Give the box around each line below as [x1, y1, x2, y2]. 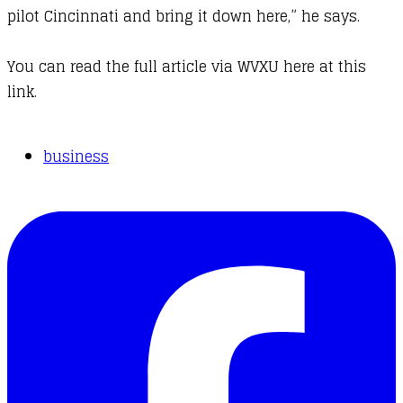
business [43, 144, 109, 170]
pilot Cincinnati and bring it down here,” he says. [7, 4, 360, 30]
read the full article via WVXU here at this [70, 54, 366, 80]
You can [7, 54, 70, 80]
